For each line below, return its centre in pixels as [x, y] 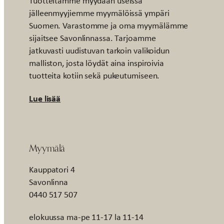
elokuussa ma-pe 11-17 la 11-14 [86, 217]
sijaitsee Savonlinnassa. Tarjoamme [92, 38]
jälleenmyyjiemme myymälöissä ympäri [99, 13]
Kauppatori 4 [52, 169]
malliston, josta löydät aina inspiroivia [96, 63]
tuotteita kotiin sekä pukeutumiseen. [94, 75]
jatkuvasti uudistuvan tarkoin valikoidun [99, 50]
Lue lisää [45, 98]
